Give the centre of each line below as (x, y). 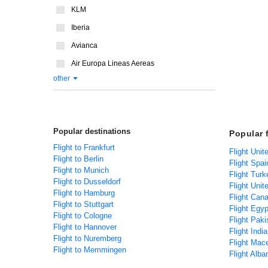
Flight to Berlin (78, 159)
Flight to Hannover (85, 227)
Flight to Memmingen (90, 250)
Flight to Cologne (83, 216)
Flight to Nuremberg (87, 238)
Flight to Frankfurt (84, 147)
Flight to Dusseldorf (87, 182)
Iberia (80, 28)
